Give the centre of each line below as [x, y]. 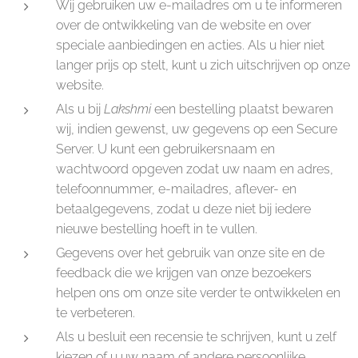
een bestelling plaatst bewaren [244, 109]
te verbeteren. [95, 313]
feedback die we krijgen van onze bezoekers [184, 273]
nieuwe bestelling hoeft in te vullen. [157, 229]
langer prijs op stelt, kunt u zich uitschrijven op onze [203, 65]
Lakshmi [129, 109]
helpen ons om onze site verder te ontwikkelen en [198, 293]
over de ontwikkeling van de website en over [183, 25]
